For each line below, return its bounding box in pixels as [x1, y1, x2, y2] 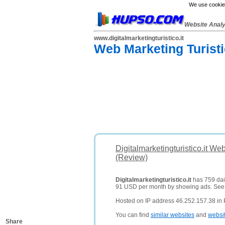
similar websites [151, 211, 194, 218]
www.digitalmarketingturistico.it [94, 35, 184, 42]
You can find [116, 211, 151, 218]
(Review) [116, 153, 148, 162]
